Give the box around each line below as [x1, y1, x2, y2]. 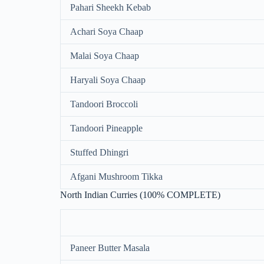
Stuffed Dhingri [70, 147, 128, 158]
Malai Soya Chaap [70, 51, 139, 61]
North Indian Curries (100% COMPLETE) [60, 190, 220, 200]
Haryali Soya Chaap [70, 75, 146, 85]
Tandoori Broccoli [70, 99, 138, 110]
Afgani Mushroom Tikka [70, 171, 163, 182]
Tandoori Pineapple [70, 123, 143, 134]
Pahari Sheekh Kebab [70, 2, 151, 13]
